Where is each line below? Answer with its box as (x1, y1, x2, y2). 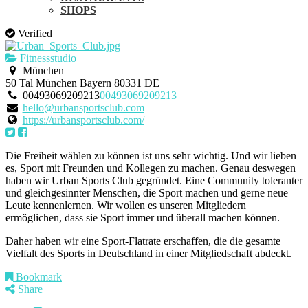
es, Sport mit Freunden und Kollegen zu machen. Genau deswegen (5, 162, 296, 174)
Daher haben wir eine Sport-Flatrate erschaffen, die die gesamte (5, 235, 280, 247)
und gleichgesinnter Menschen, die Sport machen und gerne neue (5, 187, 288, 199)
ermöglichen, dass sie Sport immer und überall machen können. (5, 212, 280, 223)
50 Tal (5, 77, 33, 89)
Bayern (80, 77, 111, 89)
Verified (15, 27, 52, 39)
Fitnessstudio (17, 52, 76, 64)
